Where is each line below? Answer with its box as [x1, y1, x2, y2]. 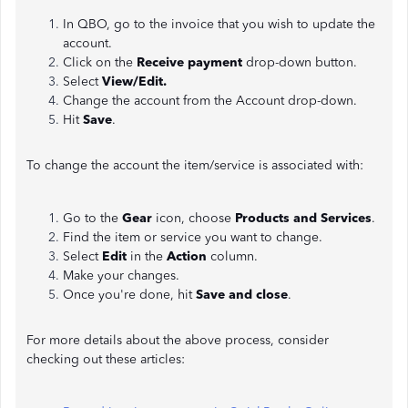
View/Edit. [102, 74, 167, 89]
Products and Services [235, 210, 372, 226]
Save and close [196, 287, 288, 302]
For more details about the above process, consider [26, 332, 329, 348]
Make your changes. [63, 268, 179, 283]
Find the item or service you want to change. [63, 229, 322, 245]
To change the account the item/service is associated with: [26, 158, 363, 173]
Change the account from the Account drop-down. [63, 93, 364, 108]
